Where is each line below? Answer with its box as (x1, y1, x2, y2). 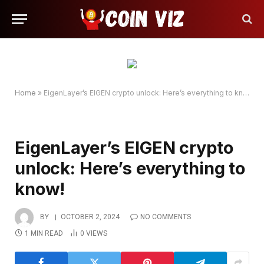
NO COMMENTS (140, 213, 191, 222)
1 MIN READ (25, 229, 63, 237)
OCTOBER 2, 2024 (61, 213, 120, 222)
